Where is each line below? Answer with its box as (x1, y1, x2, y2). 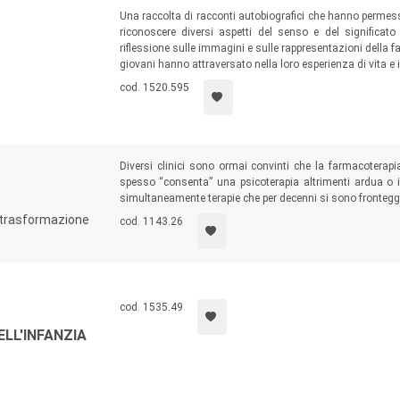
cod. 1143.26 (119, 215, 183, 228)
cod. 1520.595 (119, 81, 189, 94)
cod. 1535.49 (119, 301, 183, 313)
